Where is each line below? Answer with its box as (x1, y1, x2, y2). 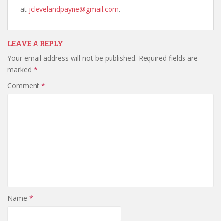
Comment (7, 81, 41, 90)
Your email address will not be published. (7, 53, 137, 63)
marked (7, 65, 34, 74)
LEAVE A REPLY (7, 39, 63, 48)
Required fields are (139, 53, 198, 63)
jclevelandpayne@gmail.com (29, 4, 119, 14)
